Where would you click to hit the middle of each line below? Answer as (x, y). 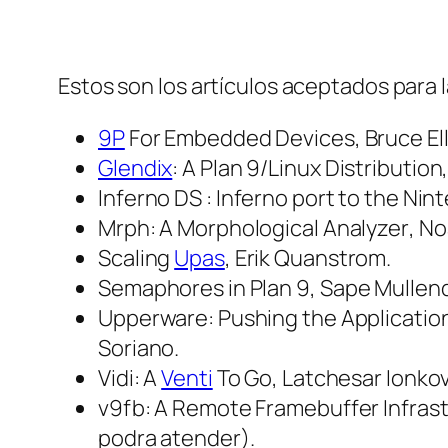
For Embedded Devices (239, 138)
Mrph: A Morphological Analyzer (253, 228)
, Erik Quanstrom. (308, 258)
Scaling (136, 258)
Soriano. (139, 348)
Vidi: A (130, 378)
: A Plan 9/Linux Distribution (307, 168)
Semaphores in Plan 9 (204, 288)
